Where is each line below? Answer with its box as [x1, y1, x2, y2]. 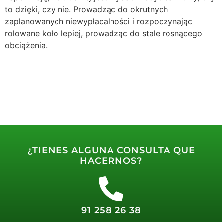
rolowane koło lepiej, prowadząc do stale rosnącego [5, 28, 202, 38]
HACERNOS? [80, 155, 142, 166]
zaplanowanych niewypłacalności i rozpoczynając [5, 16, 192, 26]
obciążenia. [5, 40, 48, 50]
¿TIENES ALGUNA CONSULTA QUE [27, 144, 195, 156]
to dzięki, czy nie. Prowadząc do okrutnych [5, 4, 168, 14]
